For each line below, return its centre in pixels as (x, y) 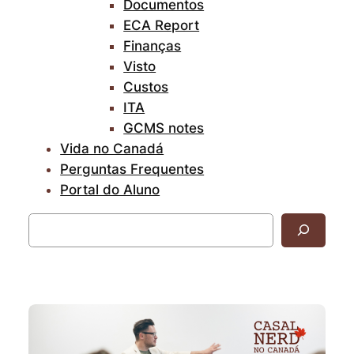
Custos (146, 87)
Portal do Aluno (110, 189)
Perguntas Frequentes (132, 169)
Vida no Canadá (112, 148)
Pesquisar (54, 220)
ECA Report (162, 25)
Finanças (153, 45)
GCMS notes (164, 128)
